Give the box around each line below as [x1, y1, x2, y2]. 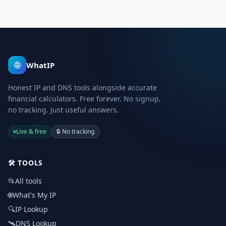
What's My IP [13, 190, 56, 200]
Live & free [16, 127, 46, 136]
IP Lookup [15, 204, 48, 214]
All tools [15, 176, 42, 186]
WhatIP [26, 60, 54, 70]
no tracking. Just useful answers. [8, 105, 119, 115]
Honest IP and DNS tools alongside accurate [8, 83, 157, 92]
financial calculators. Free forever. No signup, [8, 94, 161, 103]
